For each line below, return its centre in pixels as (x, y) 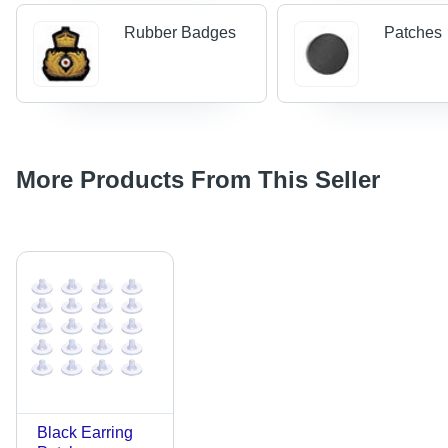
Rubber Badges (179, 32)
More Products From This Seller (198, 179)
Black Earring (85, 432)
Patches (413, 32)
